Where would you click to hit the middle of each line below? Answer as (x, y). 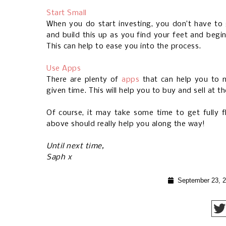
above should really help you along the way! (126, 124)
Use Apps (64, 69)
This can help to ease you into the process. (124, 47)
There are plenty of (84, 80)
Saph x (59, 158)
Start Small (67, 13)
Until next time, (75, 147)
